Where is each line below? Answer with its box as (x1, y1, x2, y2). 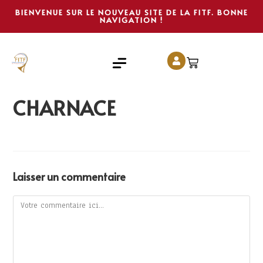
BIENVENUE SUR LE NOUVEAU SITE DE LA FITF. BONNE (15, 7, 248, 18)
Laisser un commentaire (13, 169, 126, 184)
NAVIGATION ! (100, 15, 163, 25)
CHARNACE (13, 94, 116, 122)
